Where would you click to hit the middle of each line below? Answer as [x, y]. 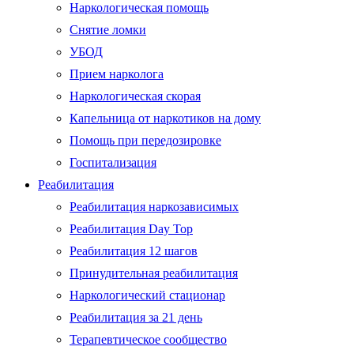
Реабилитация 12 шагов [134, 250]
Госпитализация [113, 162]
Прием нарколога [117, 73]
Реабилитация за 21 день [136, 317]
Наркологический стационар [147, 295]
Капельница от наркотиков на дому [165, 118]
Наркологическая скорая [135, 96]
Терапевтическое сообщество [148, 339]
